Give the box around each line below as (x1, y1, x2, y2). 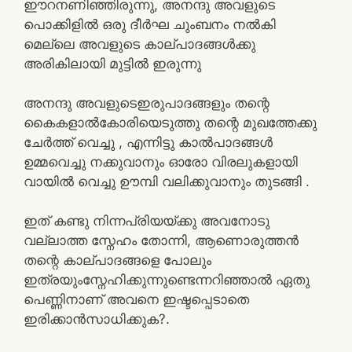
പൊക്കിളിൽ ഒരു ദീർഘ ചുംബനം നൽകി (24, 16, 276, 32)
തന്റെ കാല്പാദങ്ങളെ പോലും (24, 251, 211, 268)
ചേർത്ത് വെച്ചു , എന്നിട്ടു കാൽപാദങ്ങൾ (24, 134, 273, 150)
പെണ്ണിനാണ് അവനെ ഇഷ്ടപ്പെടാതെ (24, 291, 249, 307)
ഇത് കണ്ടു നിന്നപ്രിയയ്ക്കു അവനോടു (24, 212, 269, 229)
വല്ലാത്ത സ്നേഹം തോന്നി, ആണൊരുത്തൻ (24, 232, 299, 248)
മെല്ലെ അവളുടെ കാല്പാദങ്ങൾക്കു (24, 35, 255, 52)
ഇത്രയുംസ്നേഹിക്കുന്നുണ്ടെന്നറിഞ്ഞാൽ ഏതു (24, 271, 310, 288)
